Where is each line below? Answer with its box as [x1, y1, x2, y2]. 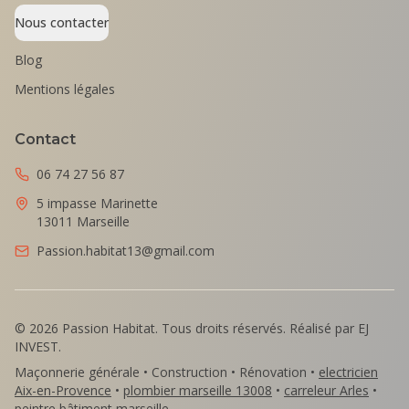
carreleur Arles [284, 382, 369, 399]
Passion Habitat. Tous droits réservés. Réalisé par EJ [58, 320, 369, 337]
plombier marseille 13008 [123, 382, 272, 399]
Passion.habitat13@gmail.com [37, 242, 215, 259]
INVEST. [15, 338, 61, 355]
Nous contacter [15, 14, 109, 31]
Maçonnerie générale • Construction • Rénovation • [15, 363, 319, 381]
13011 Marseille [37, 213, 130, 230]
